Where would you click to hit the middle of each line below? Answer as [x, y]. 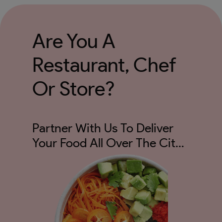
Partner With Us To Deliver [103, 128]
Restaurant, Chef [104, 65]
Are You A [74, 41]
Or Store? [74, 88]
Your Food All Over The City [107, 142]
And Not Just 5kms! [85, 157]
